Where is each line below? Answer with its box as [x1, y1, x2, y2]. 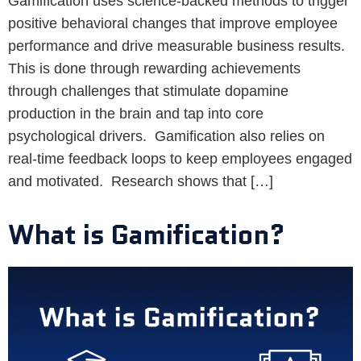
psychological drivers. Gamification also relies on [8, 127, 325, 144]
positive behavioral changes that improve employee [8, 15, 338, 31]
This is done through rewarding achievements [8, 60, 301, 77]
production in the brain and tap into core [8, 105, 263, 122]
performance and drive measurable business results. [8, 37, 345, 54]
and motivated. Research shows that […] [8, 172, 273, 189]
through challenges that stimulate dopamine [8, 82, 288, 99]
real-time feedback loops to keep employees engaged [8, 150, 352, 167]
